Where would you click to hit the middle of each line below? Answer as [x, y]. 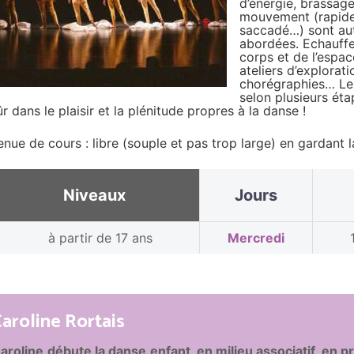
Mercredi [256, 238]
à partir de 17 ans [101, 238]
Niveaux [94, 196]
